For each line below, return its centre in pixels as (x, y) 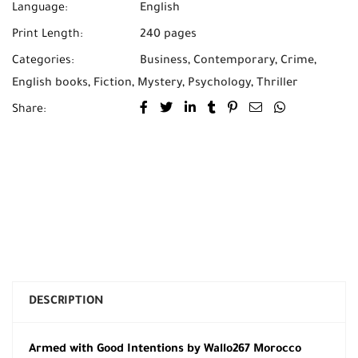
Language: (40, 9)
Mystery (160, 84)
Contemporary (234, 62)
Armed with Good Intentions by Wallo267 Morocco (165, 350)
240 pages (168, 35)
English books (50, 84)
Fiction (113, 84)
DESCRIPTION (66, 302)
